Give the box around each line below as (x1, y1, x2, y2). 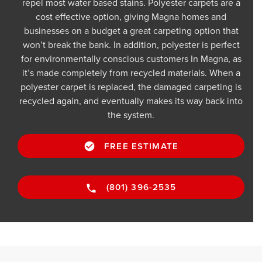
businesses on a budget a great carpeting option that (23, 25, 239, 37)
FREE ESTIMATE (104, 141, 178, 152)
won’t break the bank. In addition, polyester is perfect (22, 39, 240, 51)
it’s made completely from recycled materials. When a (22, 67, 240, 79)
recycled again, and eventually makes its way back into (19, 95, 243, 107)
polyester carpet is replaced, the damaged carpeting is (20, 81, 242, 93)
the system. (108, 109, 154, 121)
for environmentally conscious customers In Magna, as (20, 53, 242, 65)
